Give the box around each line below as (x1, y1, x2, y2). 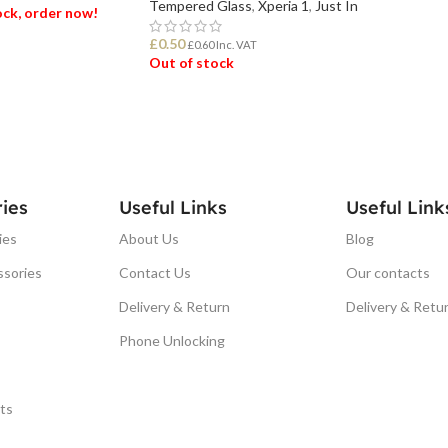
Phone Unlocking (119, 331, 226, 349)
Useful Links (119, 195, 228, 219)
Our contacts (345, 263, 430, 281)
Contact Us (119, 263, 192, 281)
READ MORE (160, 104, 238, 121)
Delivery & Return (119, 297, 231, 315)
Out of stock (148, 53, 234, 71)
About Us (119, 229, 180, 247)
